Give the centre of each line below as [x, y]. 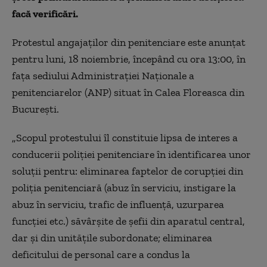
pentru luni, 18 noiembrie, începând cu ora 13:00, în [129, 59]
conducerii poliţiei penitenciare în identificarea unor [131, 154]
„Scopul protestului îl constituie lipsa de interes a [125, 137]
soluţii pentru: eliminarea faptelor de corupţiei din [128, 171]
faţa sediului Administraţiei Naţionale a [103, 75]
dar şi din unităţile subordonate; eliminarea [112, 237]
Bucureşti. [35, 109]
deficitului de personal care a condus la [101, 254]
